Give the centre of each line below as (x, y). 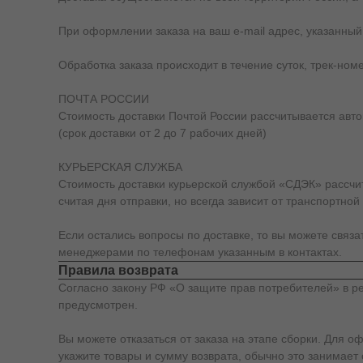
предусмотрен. (98, 305)
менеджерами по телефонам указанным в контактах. (200, 252)
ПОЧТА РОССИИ (104, 99)
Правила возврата (118, 270)
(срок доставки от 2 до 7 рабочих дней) (162, 133)
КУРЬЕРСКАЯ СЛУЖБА (120, 167)
